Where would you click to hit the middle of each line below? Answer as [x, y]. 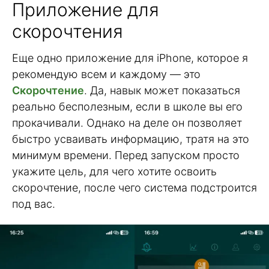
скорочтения [68, 31]
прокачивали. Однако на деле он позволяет [127, 122]
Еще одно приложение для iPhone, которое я [130, 58]
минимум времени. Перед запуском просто [126, 155]
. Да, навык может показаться [162, 90]
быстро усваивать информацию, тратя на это [131, 139]
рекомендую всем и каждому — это [106, 74]
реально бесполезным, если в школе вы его [127, 106]
